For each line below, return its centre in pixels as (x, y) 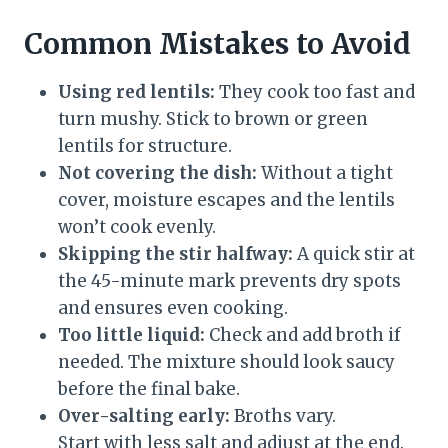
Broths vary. (283, 416)
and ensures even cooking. (173, 308)
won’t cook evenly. (137, 227)
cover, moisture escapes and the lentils (226, 200)
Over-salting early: (144, 416)
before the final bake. (149, 389)
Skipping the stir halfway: (175, 254)
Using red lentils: (136, 92)
